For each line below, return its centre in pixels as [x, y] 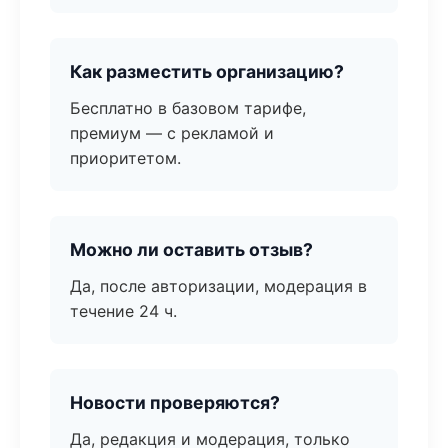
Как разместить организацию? [207, 71]
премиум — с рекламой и [172, 133]
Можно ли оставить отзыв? [191, 249]
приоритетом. [125, 158]
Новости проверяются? [175, 402]
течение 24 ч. [123, 311]
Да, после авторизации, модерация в [218, 286]
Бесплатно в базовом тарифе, [188, 108]
